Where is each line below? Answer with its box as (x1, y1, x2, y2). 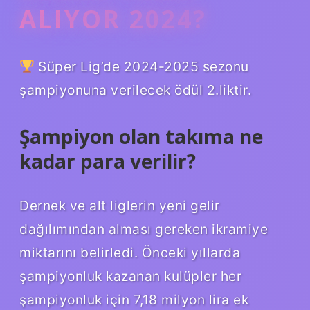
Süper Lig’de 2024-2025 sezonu (34, 57, 249, 75)
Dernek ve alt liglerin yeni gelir (19, 197, 220, 214)
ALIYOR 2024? (19, 2, 207, 35)
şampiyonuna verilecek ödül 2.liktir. (19, 81, 251, 98)
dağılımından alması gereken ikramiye (19, 220, 268, 237)
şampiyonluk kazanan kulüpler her (19, 267, 241, 284)
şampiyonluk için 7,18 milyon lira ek (19, 291, 248, 308)
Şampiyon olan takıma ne (19, 122, 263, 149)
